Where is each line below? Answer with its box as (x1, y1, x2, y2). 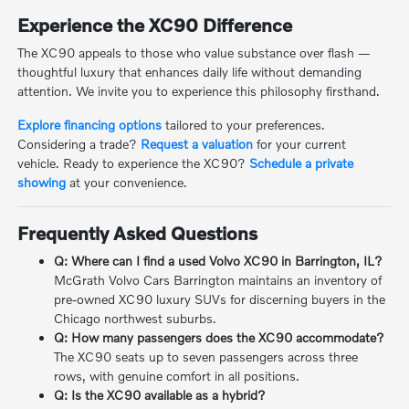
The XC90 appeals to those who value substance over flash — (17, 44, 372, 60)
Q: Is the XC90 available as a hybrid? (54, 386, 267, 403)
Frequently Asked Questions (17, 221, 258, 244)
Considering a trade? (17, 135, 142, 152)
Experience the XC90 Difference (17, 13, 293, 36)
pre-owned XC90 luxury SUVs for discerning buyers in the (54, 290, 386, 307)
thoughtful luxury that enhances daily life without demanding (17, 63, 362, 79)
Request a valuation (141, 135, 254, 152)
